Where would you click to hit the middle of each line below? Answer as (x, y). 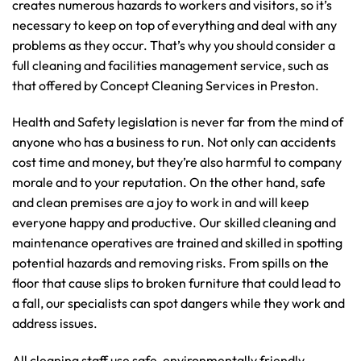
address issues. (55, 324)
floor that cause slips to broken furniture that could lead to (176, 283)
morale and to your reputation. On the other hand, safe (169, 183)
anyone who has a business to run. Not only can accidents (174, 142)
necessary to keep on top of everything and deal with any (174, 25)
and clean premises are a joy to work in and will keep (160, 203)
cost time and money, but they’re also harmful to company (177, 162)
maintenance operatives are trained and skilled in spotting (177, 243)
